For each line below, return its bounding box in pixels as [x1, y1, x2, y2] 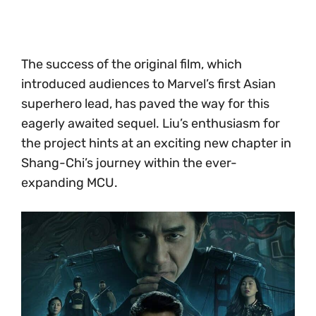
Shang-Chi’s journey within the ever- [21, 155, 237, 171]
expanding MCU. [21, 175, 118, 190]
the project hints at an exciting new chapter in [21, 135, 291, 151]
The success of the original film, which [21, 56, 242, 72]
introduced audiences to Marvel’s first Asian [21, 76, 276, 92]
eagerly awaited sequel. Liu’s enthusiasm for [21, 116, 280, 131]
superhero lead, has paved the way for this [21, 96, 269, 111]
